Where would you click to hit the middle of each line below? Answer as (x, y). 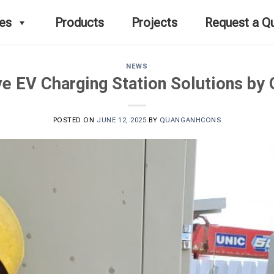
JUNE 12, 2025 (122, 120)
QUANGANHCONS (190, 120)
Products (80, 22)
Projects (154, 22)
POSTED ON (75, 120)
